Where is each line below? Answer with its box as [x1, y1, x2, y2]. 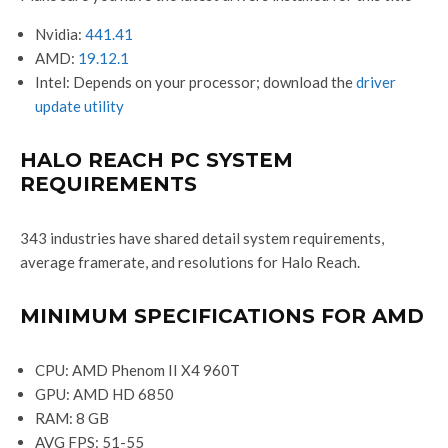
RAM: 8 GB [35, 409, 109, 428]
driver [356, 73, 396, 92]
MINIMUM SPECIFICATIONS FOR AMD [20, 304, 424, 329]
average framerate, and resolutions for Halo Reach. [20, 253, 360, 272]
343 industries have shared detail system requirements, [20, 229, 384, 248]
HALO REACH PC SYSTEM [20, 148, 293, 173]
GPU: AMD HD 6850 [35, 385, 174, 404]
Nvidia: [35, 25, 85, 44]
